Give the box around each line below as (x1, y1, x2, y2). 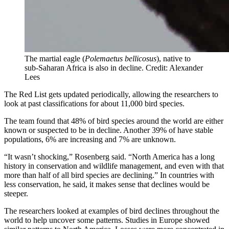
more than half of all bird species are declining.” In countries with (4, 170, 214, 179)
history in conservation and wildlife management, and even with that (4, 161, 224, 170)
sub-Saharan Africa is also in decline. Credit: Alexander (25, 63, 203, 72)
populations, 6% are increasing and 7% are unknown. (4, 134, 176, 144)
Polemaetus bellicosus (85, 54, 156, 63)
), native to (156, 54, 191, 63)
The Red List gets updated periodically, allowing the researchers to (4, 89, 218, 99)
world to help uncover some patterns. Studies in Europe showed (4, 215, 210, 224)
